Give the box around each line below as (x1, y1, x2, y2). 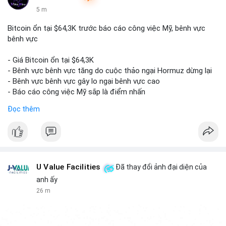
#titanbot (36, 130, 69, 139)
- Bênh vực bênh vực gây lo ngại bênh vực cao (8, 77, 160, 86)
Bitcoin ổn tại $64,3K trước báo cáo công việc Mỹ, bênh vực (8, 24, 205, 33)
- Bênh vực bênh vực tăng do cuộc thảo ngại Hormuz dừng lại (8, 66, 212, 75)
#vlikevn (8, 130, 34, 139)
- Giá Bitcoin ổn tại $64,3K (8, 55, 94, 65)
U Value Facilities (36, 162, 101, 172)
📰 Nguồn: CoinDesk (8, 151, 74, 160)
